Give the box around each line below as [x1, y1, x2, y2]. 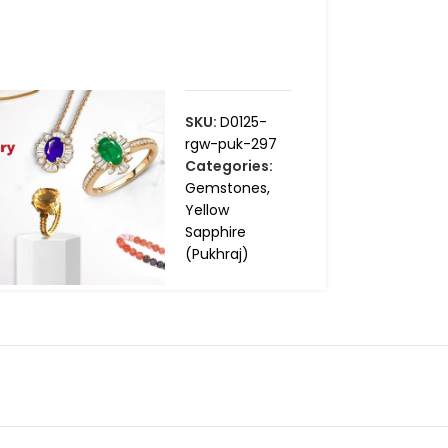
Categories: [184, 156, 273, 177]
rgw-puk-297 [184, 134, 277, 155]
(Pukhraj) [184, 244, 249, 265]
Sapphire [184, 222, 246, 243]
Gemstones [184, 178, 267, 199]
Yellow [184, 200, 229, 221]
